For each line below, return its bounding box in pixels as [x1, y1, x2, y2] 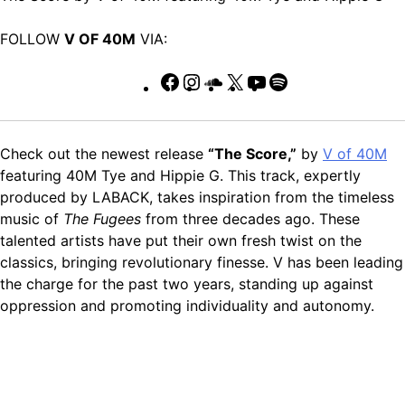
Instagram [202, 72, 269, 91]
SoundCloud [223, 72, 307, 91]
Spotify [288, 72, 338, 91]
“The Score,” [208, 145, 297, 164]
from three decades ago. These [141, 210, 360, 229]
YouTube [267, 72, 325, 91]
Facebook [180, 72, 248, 91]
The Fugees [63, 210, 141, 229]
